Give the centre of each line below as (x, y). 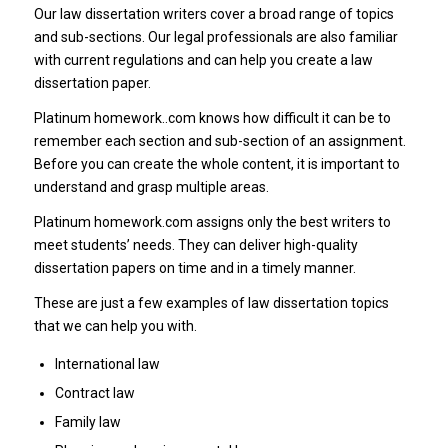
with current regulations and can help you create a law (203, 60)
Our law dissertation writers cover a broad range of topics (213, 14)
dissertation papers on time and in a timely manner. (194, 268)
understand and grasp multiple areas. (151, 187)
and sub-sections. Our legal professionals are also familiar (215, 37)
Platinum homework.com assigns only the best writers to (212, 222)
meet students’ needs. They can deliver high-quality (195, 245)
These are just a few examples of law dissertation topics (211, 303)
